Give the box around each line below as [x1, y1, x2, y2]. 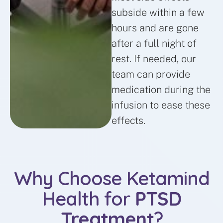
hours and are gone [111, 22, 199, 34]
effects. [111, 114, 145, 127]
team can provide [111, 68, 190, 81]
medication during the [111, 84, 211, 96]
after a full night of [111, 37, 197, 50]
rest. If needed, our [111, 53, 196, 65]
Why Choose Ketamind [13, 166, 210, 191]
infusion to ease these [111, 99, 210, 111]
